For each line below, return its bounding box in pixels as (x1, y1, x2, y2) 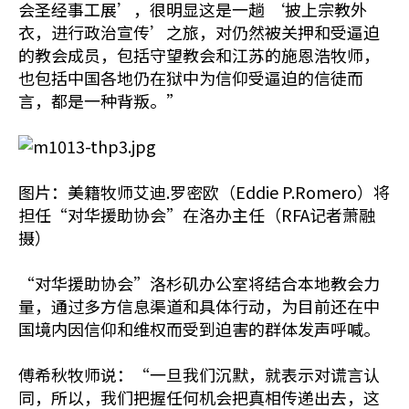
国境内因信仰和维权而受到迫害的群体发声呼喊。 (18, 317, 380, 341)
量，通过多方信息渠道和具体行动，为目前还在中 (18, 294, 380, 318)
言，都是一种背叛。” (18, 89, 183, 112)
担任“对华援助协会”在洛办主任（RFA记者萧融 (18, 203, 375, 226)
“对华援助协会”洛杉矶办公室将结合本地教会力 (18, 271, 380, 295)
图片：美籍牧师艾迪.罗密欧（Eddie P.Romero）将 (18, 180, 390, 204)
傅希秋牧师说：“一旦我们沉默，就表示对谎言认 (18, 362, 380, 386)
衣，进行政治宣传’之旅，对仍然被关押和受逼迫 (18, 20, 380, 44)
